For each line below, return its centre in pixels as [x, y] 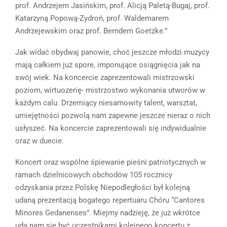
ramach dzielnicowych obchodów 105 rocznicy [94, 175]
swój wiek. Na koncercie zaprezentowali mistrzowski [105, 78]
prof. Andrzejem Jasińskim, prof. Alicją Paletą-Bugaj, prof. [112, 6]
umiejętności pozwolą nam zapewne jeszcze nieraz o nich [113, 116]
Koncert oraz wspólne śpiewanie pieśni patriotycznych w [110, 162]
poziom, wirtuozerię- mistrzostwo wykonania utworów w [110, 90]
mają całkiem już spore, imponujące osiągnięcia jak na [108, 65]
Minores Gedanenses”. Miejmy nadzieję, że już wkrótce [108, 213]
